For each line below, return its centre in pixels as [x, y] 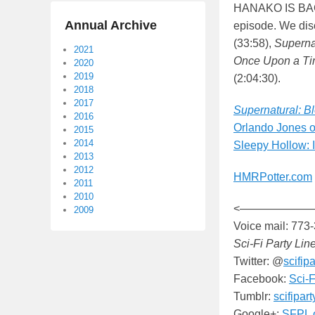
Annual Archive [111, 25]
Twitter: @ [258, 262]
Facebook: [261, 279]
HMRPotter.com [273, 177]
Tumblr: [253, 297]
